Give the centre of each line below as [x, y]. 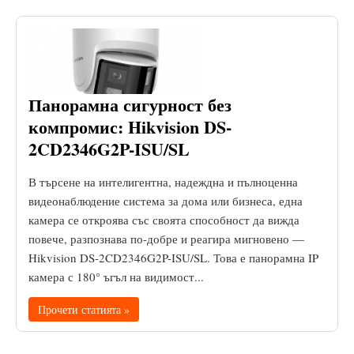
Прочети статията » [84, 309]
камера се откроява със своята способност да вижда [164, 219]
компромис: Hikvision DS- [130, 126]
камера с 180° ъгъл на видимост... [116, 276]
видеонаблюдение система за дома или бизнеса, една [166, 200]
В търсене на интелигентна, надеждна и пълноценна [163, 181]
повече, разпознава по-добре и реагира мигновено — [166, 238]
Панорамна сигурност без [130, 104]
